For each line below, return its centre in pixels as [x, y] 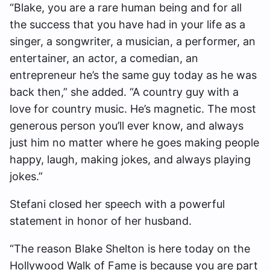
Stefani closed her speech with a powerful [117, 204]
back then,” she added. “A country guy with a [124, 92]
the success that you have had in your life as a [127, 24]
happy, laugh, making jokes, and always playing [130, 159]
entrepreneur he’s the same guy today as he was [133, 75]
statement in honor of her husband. [101, 221]
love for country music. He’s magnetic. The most [133, 108]
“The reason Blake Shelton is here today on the [130, 248]
